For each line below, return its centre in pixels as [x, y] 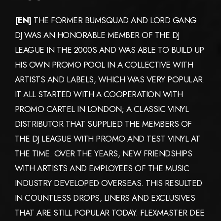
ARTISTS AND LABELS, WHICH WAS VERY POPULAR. [110, 80]
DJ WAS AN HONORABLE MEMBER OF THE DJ [97, 35]
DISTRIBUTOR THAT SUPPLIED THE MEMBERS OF [103, 124]
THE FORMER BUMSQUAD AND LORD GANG [114, 20]
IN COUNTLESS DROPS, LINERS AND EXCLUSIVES [105, 198]
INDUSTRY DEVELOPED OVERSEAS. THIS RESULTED [109, 183]
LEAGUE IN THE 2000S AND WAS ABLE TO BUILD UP [110, 50]
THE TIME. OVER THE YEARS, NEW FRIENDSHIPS [104, 154]
